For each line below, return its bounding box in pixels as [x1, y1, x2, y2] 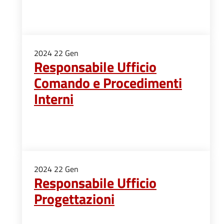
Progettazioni [34, 188, 114, 209]
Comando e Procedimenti [34, 72, 182, 93]
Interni [34, 88, 73, 109]
